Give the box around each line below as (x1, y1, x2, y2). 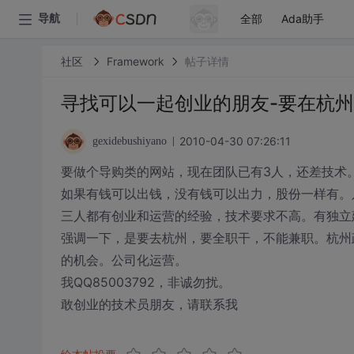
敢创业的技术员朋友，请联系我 (60, 296, 238, 312)
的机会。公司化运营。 (60, 252, 187, 268)
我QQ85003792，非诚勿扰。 (60, 274, 231, 290)
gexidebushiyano (92, 135, 167, 147)
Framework (106, 54, 164, 68)
